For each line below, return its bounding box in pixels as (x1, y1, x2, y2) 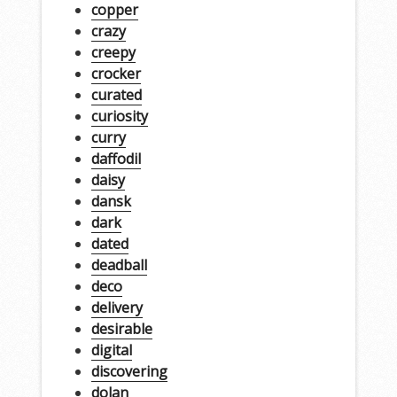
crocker (90, 63, 141, 83)
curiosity (90, 105, 148, 126)
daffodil (90, 148, 141, 168)
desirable (90, 318, 152, 339)
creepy (90, 42, 136, 62)
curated (90, 84, 142, 105)
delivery (90, 297, 143, 317)
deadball (90, 254, 147, 275)
